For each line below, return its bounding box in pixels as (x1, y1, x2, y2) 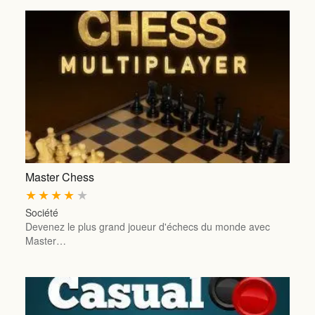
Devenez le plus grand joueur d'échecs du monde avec (25, 219, 270, 233)
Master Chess (25, 168, 94, 185)
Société (25, 205, 58, 219)
